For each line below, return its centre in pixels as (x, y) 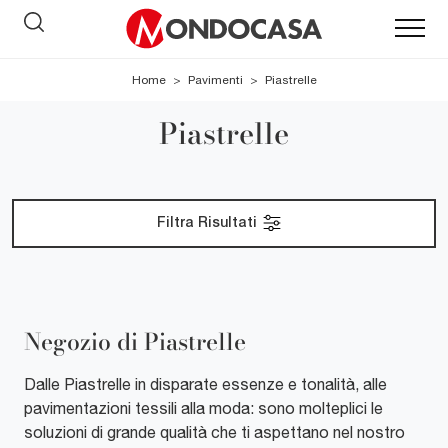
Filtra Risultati (209, 223)
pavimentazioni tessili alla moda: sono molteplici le (203, 407)
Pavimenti (215, 80)
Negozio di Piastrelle (135, 341)
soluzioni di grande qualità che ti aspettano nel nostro (214, 431)
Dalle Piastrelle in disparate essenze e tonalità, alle (205, 383)
